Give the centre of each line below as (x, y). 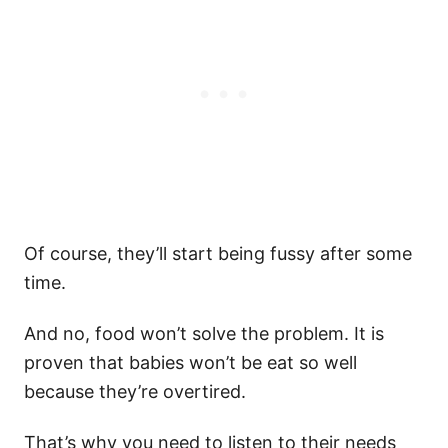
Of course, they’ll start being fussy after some (218, 253)
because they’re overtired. (137, 391)
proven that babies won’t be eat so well (190, 362)
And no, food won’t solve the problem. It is (204, 333)
